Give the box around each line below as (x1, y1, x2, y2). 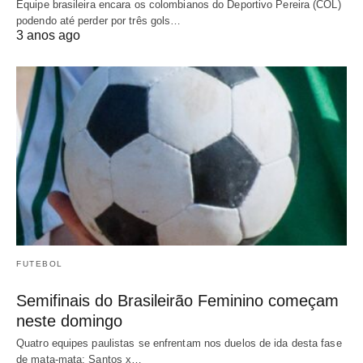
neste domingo (16, 312, 122, 331)
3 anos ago (16, 28, 80, 42)
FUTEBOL (16, 259, 63, 269)
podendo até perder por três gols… (16, 14, 181, 27)
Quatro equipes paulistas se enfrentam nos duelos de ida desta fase (16, 337, 342, 350)
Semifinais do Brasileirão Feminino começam (16, 292, 339, 310)
